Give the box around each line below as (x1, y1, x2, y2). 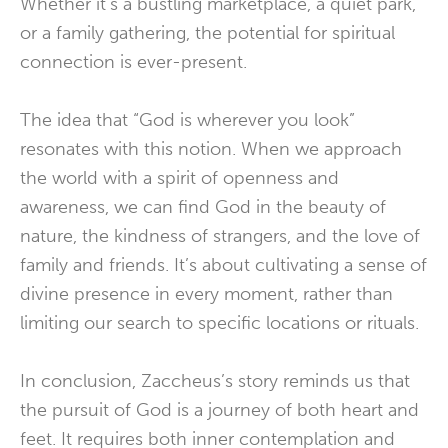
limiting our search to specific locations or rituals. (20, 312, 419, 334)
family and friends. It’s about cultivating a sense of (20, 254, 427, 276)
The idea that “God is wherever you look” (20, 109, 355, 131)
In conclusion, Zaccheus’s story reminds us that (20, 370, 410, 392)
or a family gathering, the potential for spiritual (20, 22, 395, 44)
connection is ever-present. (20, 51, 247, 73)
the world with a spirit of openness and (20, 167, 339, 189)
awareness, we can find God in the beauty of (20, 196, 386, 218)
